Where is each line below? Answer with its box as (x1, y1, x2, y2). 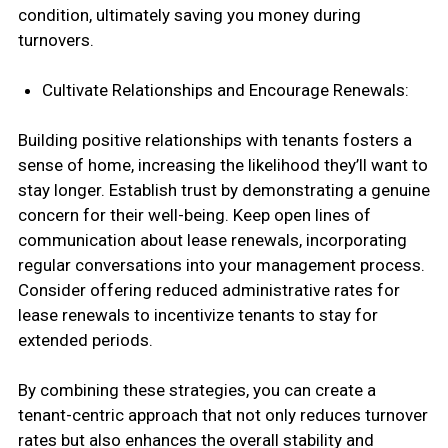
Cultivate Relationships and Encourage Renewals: (41, 80, 409, 100)
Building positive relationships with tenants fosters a (17, 130, 412, 150)
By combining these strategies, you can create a (17, 380, 376, 400)
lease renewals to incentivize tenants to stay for (17, 305, 378, 325)
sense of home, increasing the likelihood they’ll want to (17, 155, 428, 175)
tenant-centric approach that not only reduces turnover (17, 405, 428, 425)
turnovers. (17, 30, 94, 50)
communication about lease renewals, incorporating (17, 230, 407, 250)
